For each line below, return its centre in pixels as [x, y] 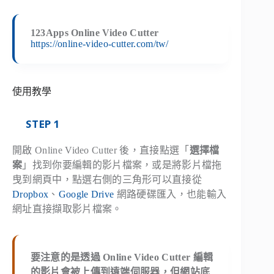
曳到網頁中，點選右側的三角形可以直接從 [107, 180]
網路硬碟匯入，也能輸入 [170, 194]
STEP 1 [43, 124]
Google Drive [86, 194]
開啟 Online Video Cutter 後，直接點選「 [101, 150]
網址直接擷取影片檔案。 [67, 209]
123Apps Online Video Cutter [94, 33]
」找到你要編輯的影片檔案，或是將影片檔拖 [122, 165]
